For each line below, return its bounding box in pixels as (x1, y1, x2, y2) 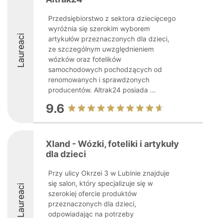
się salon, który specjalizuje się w (48, 179, 153, 187)
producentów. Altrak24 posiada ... (48, 86, 156, 94)
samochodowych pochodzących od (48, 65, 162, 73)
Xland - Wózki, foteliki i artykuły (46, 139, 179, 149)
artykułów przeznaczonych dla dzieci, (48, 35, 169, 43)
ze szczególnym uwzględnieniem (48, 45, 154, 53)
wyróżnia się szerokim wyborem (48, 24, 150, 33)
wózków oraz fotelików (48, 55, 121, 63)
